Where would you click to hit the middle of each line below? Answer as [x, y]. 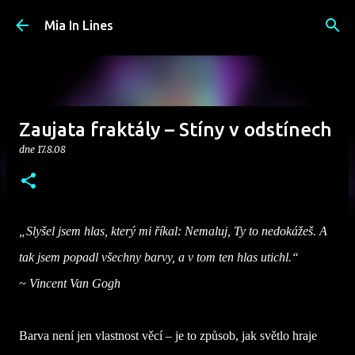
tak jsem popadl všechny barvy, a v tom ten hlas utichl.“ [159, 257]
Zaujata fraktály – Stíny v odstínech [176, 130]
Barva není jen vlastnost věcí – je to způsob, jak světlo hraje [168, 336]
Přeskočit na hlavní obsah [177, 20]
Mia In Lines [79, 25]
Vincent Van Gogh [75, 283]
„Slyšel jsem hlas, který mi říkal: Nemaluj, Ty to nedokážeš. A [173, 231]
